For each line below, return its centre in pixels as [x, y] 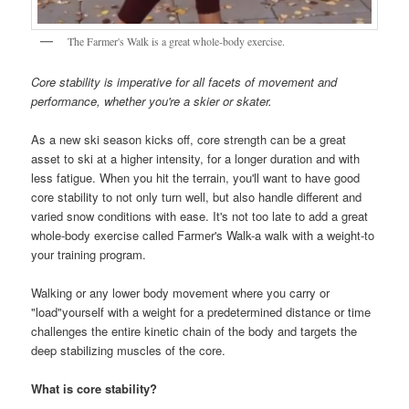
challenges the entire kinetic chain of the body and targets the [194, 331]
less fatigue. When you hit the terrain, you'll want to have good [196, 178]
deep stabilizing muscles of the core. [129, 351]
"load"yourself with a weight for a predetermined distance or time [201, 312]
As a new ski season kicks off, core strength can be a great [189, 140]
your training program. [93, 255]
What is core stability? [94, 389]
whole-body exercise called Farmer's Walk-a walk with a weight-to [203, 236]
